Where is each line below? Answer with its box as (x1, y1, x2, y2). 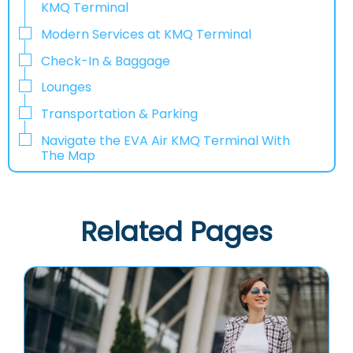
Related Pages (80, 213, 273, 251)
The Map (41, 147, 95, 165)
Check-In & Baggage (41, 51, 173, 70)
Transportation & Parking (41, 105, 198, 124)
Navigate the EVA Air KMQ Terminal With (41, 132, 290, 150)
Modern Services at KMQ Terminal (41, 24, 251, 43)
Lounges (41, 78, 91, 97)
